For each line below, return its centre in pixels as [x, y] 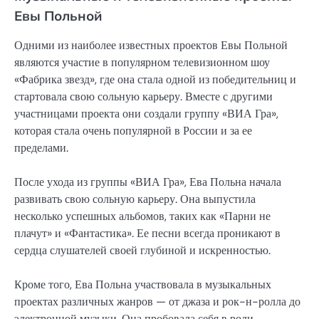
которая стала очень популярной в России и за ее [133, 130]
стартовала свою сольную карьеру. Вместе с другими [143, 96]
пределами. [41, 147]
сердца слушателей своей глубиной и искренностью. [142, 250]
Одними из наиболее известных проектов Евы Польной [151, 45]
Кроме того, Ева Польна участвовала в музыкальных [143, 285]
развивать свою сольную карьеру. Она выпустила [135, 199]
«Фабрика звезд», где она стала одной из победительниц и [155, 79]
